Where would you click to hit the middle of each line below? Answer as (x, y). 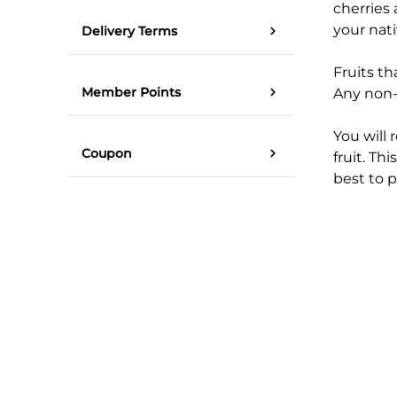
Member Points (131, 92)
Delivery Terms (129, 31)
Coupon (107, 153)
